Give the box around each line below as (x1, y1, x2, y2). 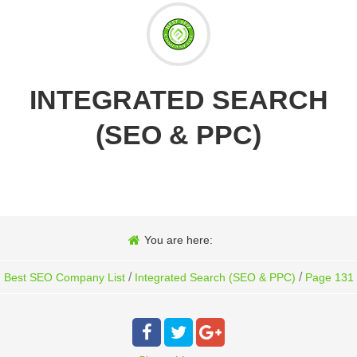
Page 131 (304, 271, 354, 284)
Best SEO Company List (3, 271, 125, 284)
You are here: (144, 233, 213, 247)
